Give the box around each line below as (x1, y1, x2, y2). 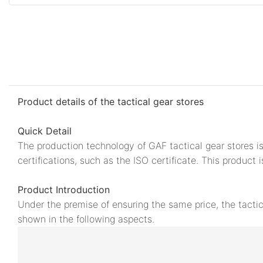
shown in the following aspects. (18, 213, 154, 225)
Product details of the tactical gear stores (18, 95, 204, 107)
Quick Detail (18, 124, 72, 137)
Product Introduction (18, 183, 110, 195)
